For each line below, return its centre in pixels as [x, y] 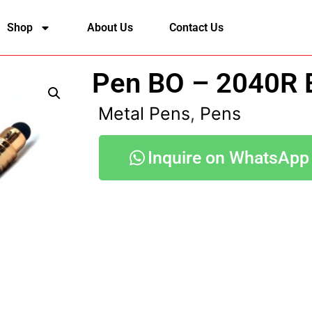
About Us [110, 27]
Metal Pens [144, 114]
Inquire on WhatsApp [228, 158]
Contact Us [196, 27]
